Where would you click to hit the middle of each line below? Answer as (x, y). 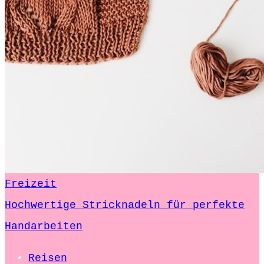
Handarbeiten (44, 227)
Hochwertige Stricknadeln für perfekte (125, 205)
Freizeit (31, 184)
